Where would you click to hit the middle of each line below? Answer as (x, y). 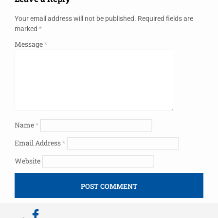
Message (29, 44)
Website (27, 161)
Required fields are (165, 18)
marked (27, 28)
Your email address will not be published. (75, 18)
